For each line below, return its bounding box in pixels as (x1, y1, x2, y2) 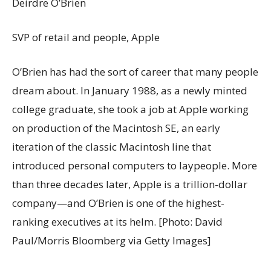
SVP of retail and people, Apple (12, 30, 160, 44)
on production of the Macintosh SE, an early (12, 121, 220, 135)
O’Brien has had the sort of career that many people (12, 65, 258, 79)
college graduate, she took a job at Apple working (12, 102, 249, 116)
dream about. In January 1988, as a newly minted (12, 83, 247, 97)
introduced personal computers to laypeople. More (12, 158, 257, 172)
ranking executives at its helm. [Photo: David (12, 215, 223, 229)
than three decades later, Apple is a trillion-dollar (12, 177, 247, 191)
